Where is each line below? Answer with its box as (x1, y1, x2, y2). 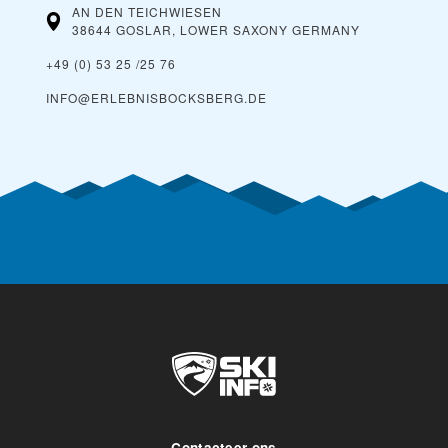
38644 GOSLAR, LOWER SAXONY (72, 21, 288, 39)
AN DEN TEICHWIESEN (72, 3, 222, 21)
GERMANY (292, 21, 360, 39)
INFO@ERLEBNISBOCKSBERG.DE (46, 89, 267, 107)
